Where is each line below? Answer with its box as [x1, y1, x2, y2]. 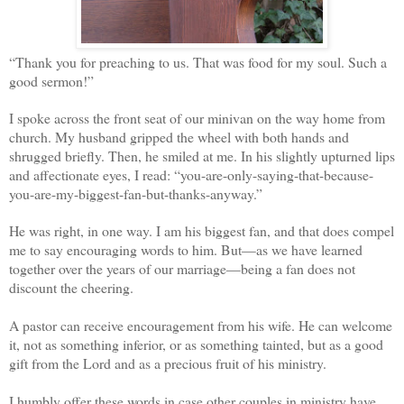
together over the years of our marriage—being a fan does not [9, 259, 355, 279]
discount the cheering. [9, 278, 133, 298]
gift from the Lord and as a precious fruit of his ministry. [9, 353, 326, 373]
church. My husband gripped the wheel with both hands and [9, 127, 349, 147]
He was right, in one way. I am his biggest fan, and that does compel [9, 221, 394, 241]
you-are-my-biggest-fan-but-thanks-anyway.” [9, 184, 262, 204]
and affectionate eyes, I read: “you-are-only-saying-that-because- [9, 165, 373, 185]
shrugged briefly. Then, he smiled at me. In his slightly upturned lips [9, 146, 395, 166]
